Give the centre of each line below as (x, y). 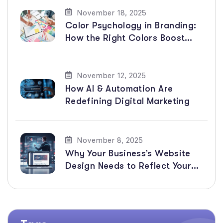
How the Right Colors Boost (125, 38)
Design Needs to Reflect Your (128, 166)
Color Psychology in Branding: (131, 26)
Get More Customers (111, 190)
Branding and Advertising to (126, 178)
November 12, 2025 (111, 76)
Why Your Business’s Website (128, 153)
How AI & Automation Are (119, 88)
